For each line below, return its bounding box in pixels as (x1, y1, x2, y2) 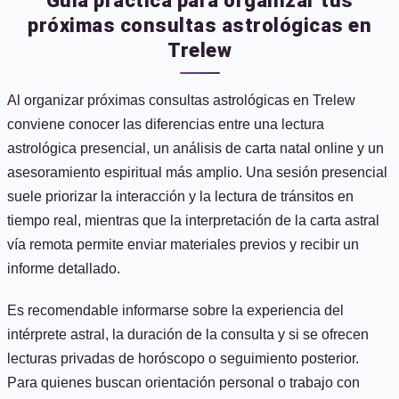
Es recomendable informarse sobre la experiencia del (7, 303, 344, 318)
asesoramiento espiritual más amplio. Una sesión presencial (7, 165, 387, 180)
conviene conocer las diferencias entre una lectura (7, 117, 324, 132)
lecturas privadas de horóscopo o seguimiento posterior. (7, 351, 359, 366)
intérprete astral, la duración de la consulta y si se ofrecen (7, 327, 369, 342)
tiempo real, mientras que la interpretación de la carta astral (7, 213, 379, 228)
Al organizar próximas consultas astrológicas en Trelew (7, 93, 355, 108)
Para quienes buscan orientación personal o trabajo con (7, 375, 360, 390)
